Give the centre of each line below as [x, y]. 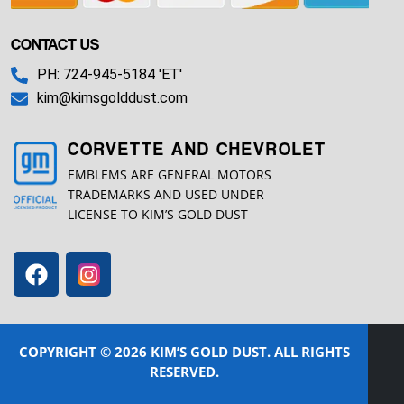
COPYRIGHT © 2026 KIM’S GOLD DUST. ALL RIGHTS [184, 352]
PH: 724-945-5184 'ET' [109, 75]
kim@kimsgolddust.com [112, 98]
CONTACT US [55, 44]
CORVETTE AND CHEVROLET [197, 149]
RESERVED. [184, 372]
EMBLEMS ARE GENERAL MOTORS [170, 175]
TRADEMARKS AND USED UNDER [166, 195]
